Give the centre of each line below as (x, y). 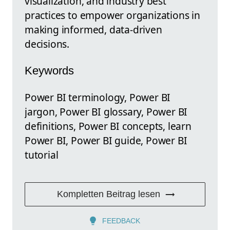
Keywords (49, 71)
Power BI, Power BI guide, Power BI (106, 141)
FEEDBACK (121, 221)
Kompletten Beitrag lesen (108, 194)
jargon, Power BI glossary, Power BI (106, 112)
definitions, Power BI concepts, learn (108, 126)
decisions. (47, 44)
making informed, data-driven (93, 29)
